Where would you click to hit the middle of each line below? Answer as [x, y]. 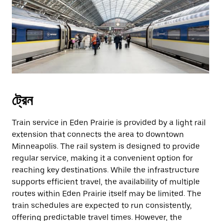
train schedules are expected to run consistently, [102, 205]
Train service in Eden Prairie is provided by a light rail [109, 123]
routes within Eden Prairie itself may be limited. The [107, 194]
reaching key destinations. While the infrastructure [106, 170]
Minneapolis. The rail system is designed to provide [106, 146]
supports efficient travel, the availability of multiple [106, 182]
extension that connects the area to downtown [98, 134]
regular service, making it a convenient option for [102, 158]
